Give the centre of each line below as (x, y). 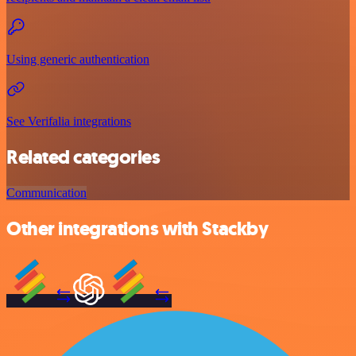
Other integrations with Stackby (137, 228)
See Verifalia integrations (69, 121)
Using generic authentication (78, 59)
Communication (46, 192)
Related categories (83, 157)
